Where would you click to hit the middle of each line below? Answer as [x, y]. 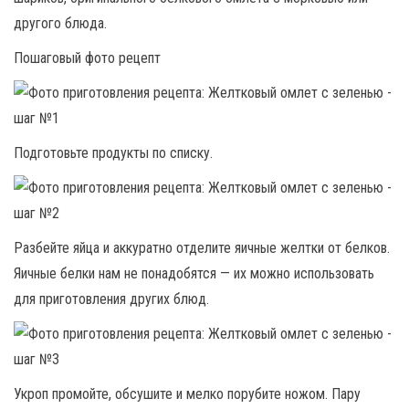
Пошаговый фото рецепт [87, 58]
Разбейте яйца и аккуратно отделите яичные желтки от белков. [202, 247]
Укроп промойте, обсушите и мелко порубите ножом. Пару [187, 393]
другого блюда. [60, 23]
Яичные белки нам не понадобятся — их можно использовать [194, 273]
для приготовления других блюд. [111, 299]
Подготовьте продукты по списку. [113, 152]
